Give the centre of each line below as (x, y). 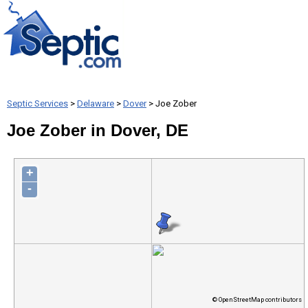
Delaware (96, 103)
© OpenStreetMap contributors (257, 300)
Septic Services (37, 103)
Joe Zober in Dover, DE (98, 130)
